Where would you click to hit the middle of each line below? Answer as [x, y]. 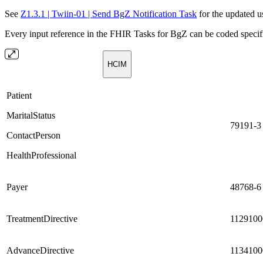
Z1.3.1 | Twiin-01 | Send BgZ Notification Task [109, 14]
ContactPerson [33, 135]
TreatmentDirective [42, 218]
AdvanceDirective [40, 250]
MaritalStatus [31, 115]
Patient [19, 95]
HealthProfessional [41, 155]
